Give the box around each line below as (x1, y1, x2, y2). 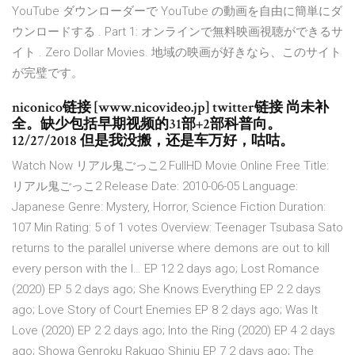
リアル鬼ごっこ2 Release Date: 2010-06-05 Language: (12, 179, 298, 194)
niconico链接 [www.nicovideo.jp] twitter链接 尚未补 (12, 98, 329, 117)
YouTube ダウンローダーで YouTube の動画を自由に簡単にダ (12, 4, 342, 19)
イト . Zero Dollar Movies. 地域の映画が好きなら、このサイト (12, 45, 342, 60)
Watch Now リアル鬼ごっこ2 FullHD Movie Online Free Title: (12, 158, 329, 174)
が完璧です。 (12, 66, 83, 81)
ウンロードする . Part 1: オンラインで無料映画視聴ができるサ (12, 25, 343, 40)
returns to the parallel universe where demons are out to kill (12, 241, 330, 256)
